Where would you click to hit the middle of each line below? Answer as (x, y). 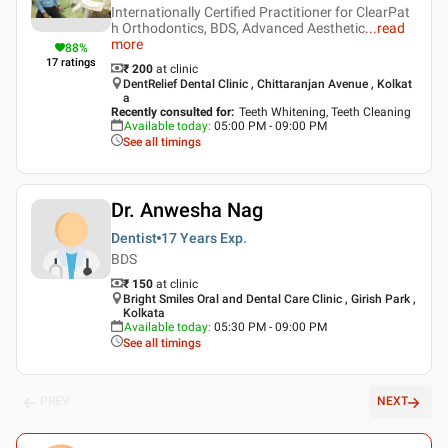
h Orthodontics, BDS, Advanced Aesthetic (238, 27)
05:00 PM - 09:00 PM (270, 125)
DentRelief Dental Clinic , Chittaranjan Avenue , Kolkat (267, 83)
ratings (78, 62)
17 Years (189, 237)
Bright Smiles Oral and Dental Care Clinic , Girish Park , (269, 298)
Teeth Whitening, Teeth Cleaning (325, 111)
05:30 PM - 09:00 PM (270, 326)
